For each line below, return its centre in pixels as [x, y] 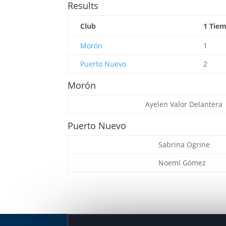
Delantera [206, 104]
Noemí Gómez [182, 163]
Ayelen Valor [167, 104]
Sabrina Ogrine [184, 145]
